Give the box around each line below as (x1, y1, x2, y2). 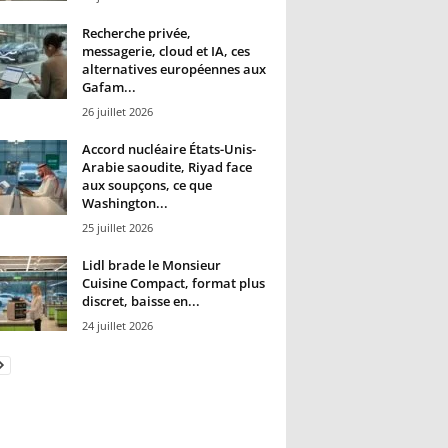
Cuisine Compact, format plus (81, 274, 265, 293)
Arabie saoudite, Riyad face (81, 158, 252, 177)
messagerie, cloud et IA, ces (81, 42, 250, 61)
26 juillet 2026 (81, 104, 153, 120)
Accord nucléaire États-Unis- (81, 140, 256, 159)
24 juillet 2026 (81, 318, 153, 334)
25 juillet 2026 (81, 220, 153, 236)
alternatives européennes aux (81, 60, 266, 79)
